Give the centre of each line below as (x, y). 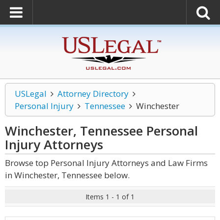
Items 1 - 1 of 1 (110, 197)
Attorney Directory (93, 94)
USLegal (31, 94)
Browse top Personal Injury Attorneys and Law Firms (106, 163)
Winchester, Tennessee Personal (101, 131)
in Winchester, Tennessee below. (67, 175)
